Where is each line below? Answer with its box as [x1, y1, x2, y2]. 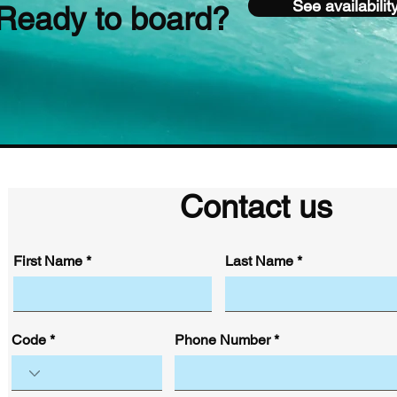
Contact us [180, 188, 332, 225]
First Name [13, 253, 82, 269]
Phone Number [175, 331, 270, 348]
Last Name [225, 253, 293, 269]
